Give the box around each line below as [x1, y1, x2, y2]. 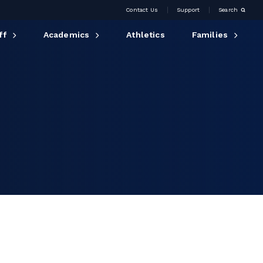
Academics [43, 30, 90, 39]
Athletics [126, 30, 165, 39]
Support [176, 6, 200, 13]
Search [218, 6, 238, 13]
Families [191, 30, 228, 39]
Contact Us [126, 6, 158, 13]
